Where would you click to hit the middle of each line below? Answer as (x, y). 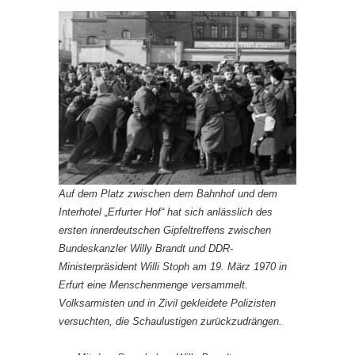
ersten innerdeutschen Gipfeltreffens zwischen (165, 230)
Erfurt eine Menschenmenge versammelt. (153, 284)
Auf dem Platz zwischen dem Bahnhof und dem (168, 193)
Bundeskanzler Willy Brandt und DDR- (146, 248)
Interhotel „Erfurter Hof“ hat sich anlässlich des (166, 212)
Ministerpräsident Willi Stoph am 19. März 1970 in (173, 266)
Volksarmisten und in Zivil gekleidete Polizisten (167, 303)
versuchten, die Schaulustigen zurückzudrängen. (170, 321)
